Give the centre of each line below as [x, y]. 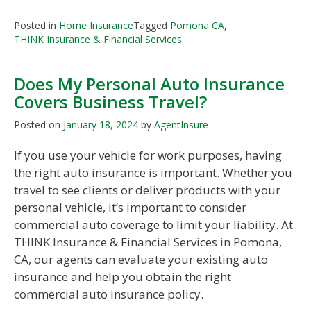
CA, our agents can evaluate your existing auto [141, 259]
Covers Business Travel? [110, 101]
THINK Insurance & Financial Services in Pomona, [148, 242]
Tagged [152, 25]
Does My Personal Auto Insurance [149, 83]
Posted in [36, 25]
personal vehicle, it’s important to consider [130, 207]
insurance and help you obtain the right [123, 276]
